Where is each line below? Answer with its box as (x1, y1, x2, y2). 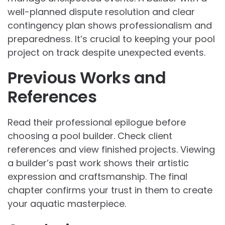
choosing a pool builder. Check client (8, 130, 172, 143)
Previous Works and (8, 66, 166, 89)
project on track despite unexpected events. (8, 46, 205, 59)
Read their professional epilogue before (8, 116, 186, 129)
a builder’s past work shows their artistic (8, 157, 189, 170)
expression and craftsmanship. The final (8, 170, 187, 183)
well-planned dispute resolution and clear (8, 6, 195, 19)
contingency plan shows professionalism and (8, 19, 212, 32)
